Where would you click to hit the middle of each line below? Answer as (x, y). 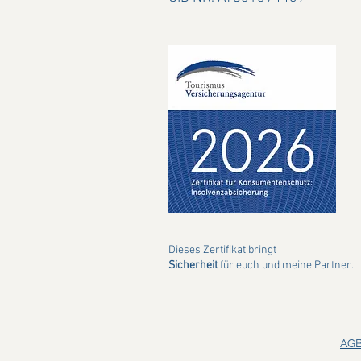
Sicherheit (193, 265)
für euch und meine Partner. (286, 265)
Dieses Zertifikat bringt (222, 250)
